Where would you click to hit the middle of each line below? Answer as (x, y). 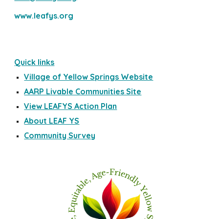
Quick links (34, 62)
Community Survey (60, 135)
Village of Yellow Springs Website (89, 77)
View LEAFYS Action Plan (71, 106)
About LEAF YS (52, 121)
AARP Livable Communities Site (83, 91)
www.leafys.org (44, 16)
